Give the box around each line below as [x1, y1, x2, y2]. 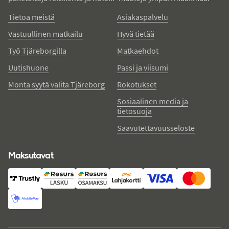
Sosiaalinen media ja [117, 96, 188, 106]
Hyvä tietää [117, 28, 154, 39]
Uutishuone [8, 62, 49, 73]
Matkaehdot [117, 45, 158, 56]
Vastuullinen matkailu [8, 28, 83, 39]
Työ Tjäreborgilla [8, 45, 66, 56]
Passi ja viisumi [117, 62, 168, 73]
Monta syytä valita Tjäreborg [8, 79, 105, 89]
